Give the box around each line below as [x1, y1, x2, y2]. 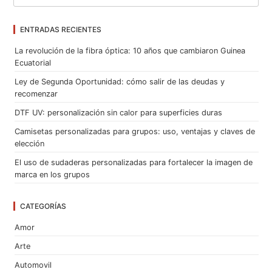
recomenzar [15, 89, 58, 99]
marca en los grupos [15, 170, 90, 180]
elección [15, 139, 45, 149]
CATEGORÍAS [20, 202, 67, 211]
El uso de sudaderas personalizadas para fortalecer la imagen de [15, 158, 253, 168]
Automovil [15, 260, 52, 270]
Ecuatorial [15, 58, 52, 68]
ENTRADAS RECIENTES [20, 25, 102, 35]
